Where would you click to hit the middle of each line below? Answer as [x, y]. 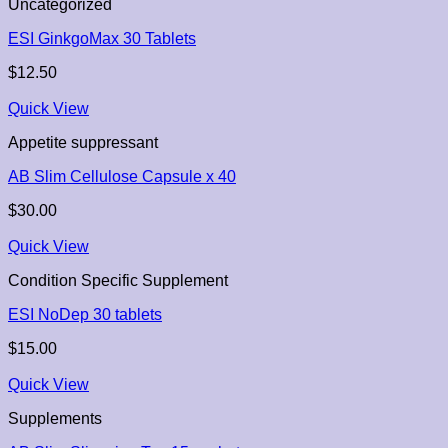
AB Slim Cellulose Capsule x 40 [122, 177]
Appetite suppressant [83, 143]
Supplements [55, 419]
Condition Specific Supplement [118, 281]
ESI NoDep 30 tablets [85, 315]
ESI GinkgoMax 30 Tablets [102, 39]
